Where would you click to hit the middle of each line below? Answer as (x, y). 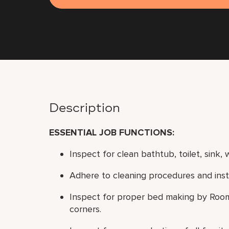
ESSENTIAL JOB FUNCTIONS (111, 132)
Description (85, 109)
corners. (85, 209)
